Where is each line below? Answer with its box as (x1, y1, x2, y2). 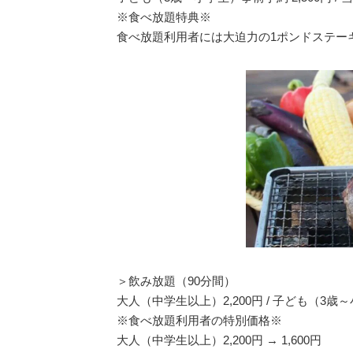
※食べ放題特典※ (117, 9, 211, 24)
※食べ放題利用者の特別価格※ (117, 313, 282, 327)
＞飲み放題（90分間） (117, 273, 236, 288)
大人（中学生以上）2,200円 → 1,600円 (117, 333, 321, 347)
